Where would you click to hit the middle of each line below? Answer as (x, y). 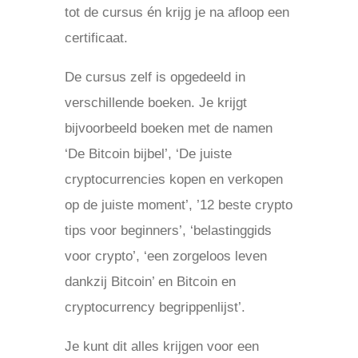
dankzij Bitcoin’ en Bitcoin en (150, 282)
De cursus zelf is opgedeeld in (155, 77)
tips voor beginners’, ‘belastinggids (168, 231)
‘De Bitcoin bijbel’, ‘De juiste (148, 154)
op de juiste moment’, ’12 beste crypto (178, 205)
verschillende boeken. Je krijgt (155, 103)
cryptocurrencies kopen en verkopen (173, 179)
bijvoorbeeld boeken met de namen (168, 128)
